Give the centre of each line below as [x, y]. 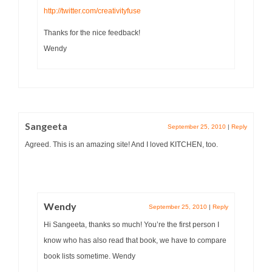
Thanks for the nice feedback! [92, 32]
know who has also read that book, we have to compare [135, 240]
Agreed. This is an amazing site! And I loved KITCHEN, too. [121, 144]
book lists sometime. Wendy [90, 256]
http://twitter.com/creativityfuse [92, 11]
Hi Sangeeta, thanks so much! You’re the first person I [131, 224]
